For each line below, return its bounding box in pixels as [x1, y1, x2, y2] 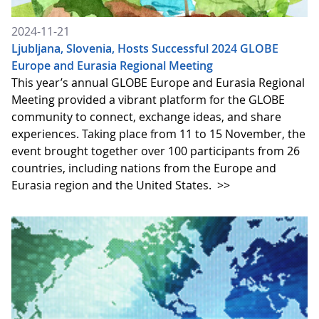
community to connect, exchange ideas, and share [11, 109, 281, 125]
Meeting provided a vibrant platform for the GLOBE [11, 92, 285, 108]
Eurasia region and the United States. [11, 177, 214, 194]
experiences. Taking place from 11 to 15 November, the [11, 126, 305, 142]
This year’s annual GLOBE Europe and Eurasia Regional [11, 75, 305, 91]
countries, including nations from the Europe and [11, 160, 276, 177]
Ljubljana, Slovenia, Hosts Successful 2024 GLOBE [11, 41, 278, 57]
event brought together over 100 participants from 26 [11, 143, 300, 159]
